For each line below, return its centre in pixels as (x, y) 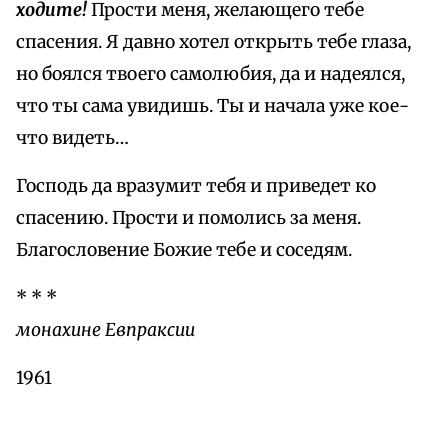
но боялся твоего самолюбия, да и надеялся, (210, 74)
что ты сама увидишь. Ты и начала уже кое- (212, 106)
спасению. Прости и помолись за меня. (188, 218)
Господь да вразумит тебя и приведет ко (196, 186)
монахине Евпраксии (105, 330)
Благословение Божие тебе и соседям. (184, 250)
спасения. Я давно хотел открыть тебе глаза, (213, 42)
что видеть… (72, 138)
